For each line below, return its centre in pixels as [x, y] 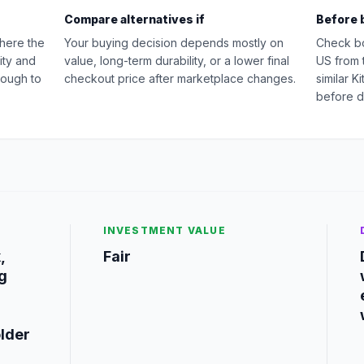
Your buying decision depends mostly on [174, 43]
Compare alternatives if [134, 19]
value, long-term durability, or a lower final [177, 61]
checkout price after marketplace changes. [180, 78]
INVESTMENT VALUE [164, 230]
